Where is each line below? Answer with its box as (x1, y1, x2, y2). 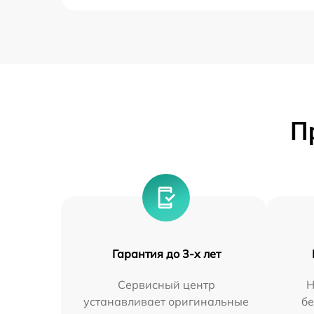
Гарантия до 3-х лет (111, 247, 221, 261)
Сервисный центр (117, 278, 215, 292)
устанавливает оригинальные (83, 294, 250, 309)
